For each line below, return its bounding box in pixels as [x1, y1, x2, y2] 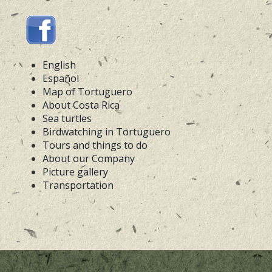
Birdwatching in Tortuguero [42, 125, 171, 138]
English [42, 58, 76, 72]
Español [42, 72, 79, 85]
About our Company [42, 152, 135, 165]
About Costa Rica [42, 98, 120, 112]
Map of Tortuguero [42, 85, 132, 98]
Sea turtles [42, 112, 92, 125]
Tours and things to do [42, 138, 148, 152]
